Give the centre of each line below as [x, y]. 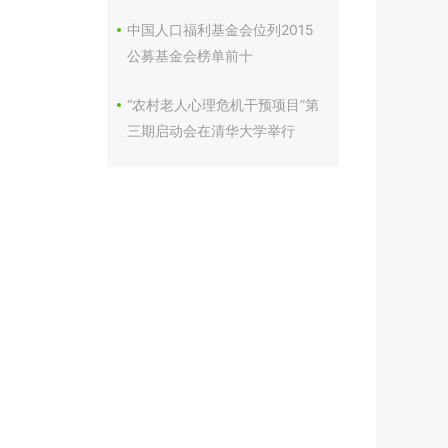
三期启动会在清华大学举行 [211, 130]
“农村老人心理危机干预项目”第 [223, 104]
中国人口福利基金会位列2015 [220, 29]
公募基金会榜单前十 [190, 55]
